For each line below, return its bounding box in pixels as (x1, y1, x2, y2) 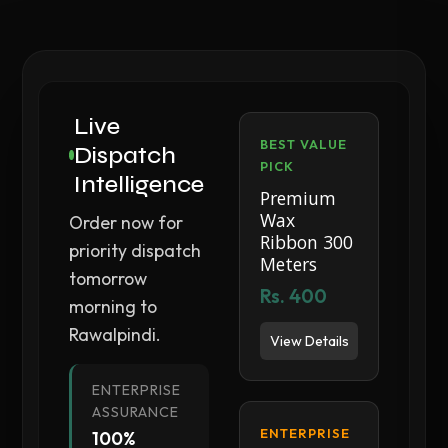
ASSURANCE (92, 402, 180, 421)
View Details (269, 331, 349, 350)
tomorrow (69, 266, 148, 290)
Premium (260, 185, 337, 210)
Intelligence (74, 169, 205, 199)
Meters (260, 251, 318, 276)
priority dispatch (69, 238, 202, 262)
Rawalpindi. (69, 322, 162, 346)
